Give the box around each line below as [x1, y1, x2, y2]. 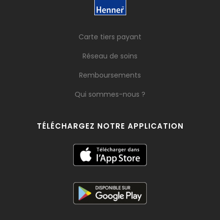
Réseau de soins [82, 51, 137, 61]
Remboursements [79, 70, 141, 80]
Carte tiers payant [79, 32, 141, 42]
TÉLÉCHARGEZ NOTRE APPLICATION [36, 121, 184, 131]
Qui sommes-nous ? [75, 89, 145, 99]
